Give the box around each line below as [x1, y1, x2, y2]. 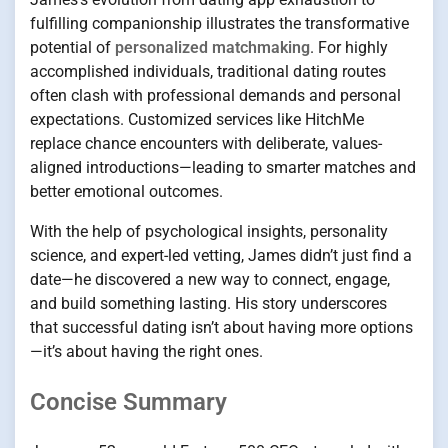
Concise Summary [30, 387, 227, 416]
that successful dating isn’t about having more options [30, 317, 413, 337]
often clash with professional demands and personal [30, 85, 401, 105]
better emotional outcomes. [30, 181, 223, 201]
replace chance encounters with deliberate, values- [30, 133, 382, 153]
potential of [30, 37, 115, 57]
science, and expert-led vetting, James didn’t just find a [30, 245, 412, 265]
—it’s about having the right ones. [30, 341, 263, 361]
